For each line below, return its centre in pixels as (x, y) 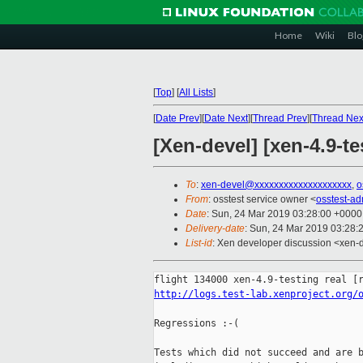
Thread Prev (280, 118)
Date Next (226, 118)
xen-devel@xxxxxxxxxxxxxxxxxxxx (276, 185)
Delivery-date (215, 229)
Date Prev (177, 118)
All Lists (196, 92)
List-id (199, 243)
